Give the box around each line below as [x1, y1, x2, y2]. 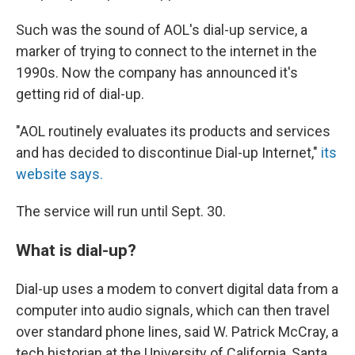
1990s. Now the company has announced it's [16, 64, 298, 81]
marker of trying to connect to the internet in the [16, 43, 317, 59]
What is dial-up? [16, 240, 136, 260]
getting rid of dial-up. [16, 86, 144, 102]
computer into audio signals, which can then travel [16, 302, 330, 319]
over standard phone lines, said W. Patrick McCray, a [16, 323, 338, 340]
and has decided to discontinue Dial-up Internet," [16, 144, 321, 161]
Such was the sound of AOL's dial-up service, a [16, 21, 307, 38]
